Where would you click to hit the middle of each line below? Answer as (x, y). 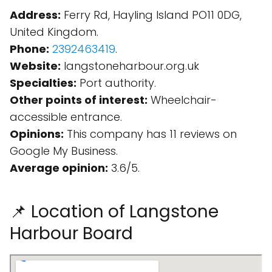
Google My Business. (64, 151)
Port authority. (116, 83)
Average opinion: (59, 168)
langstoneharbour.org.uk (130, 66)
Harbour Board (71, 233)
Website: (35, 66)
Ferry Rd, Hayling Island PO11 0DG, (151, 15)
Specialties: (43, 83)
